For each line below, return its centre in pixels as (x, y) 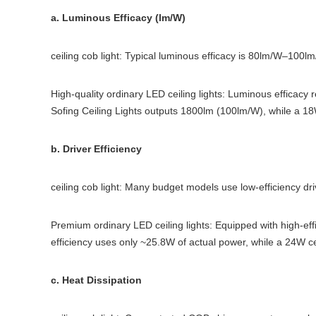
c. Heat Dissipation (96, 280)
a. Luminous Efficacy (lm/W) (118, 18)
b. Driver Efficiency (96, 149)
